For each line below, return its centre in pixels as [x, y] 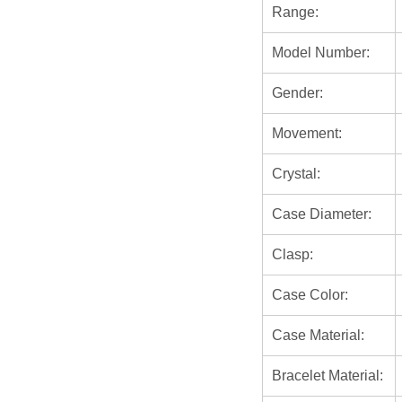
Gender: [297, 93]
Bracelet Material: [328, 376]
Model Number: [321, 53]
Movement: [307, 134]
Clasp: [293, 255]
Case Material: [318, 336]
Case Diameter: [322, 214]
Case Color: [310, 295]
